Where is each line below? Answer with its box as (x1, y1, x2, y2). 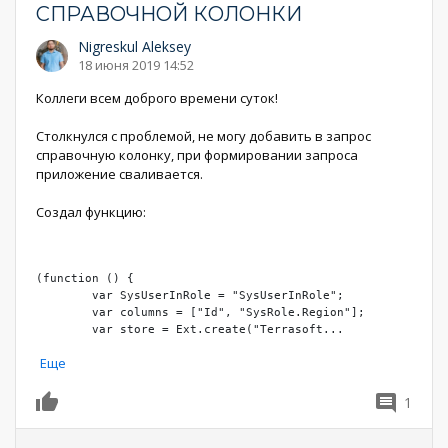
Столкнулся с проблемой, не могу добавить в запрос (36, 127, 371, 145)
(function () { (36, 271, 134, 285)
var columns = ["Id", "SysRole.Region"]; (36, 305, 92, 319)
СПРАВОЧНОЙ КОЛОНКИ (36, 2, 302, 26)
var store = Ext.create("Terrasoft (92, 322, 323, 336)
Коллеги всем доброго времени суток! (36, 89, 278, 107)
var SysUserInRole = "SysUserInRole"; (36, 288, 92, 302)
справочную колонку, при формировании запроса (36, 146, 358, 164)
